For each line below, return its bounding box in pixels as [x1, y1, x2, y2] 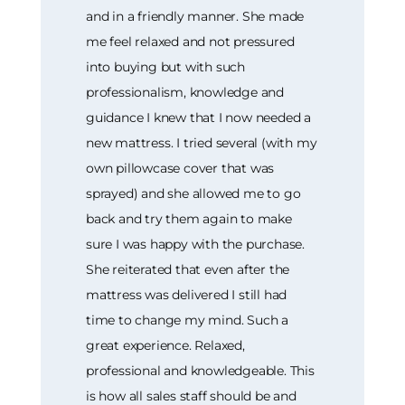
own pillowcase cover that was [86, 159, 275, 176]
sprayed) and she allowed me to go [86, 184, 301, 202]
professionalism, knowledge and [86, 83, 285, 100]
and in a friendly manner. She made [86, 7, 305, 24]
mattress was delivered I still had [86, 286, 287, 303]
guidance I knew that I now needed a [86, 108, 312, 126]
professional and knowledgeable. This [86, 362, 315, 379]
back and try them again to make [86, 210, 292, 227]
